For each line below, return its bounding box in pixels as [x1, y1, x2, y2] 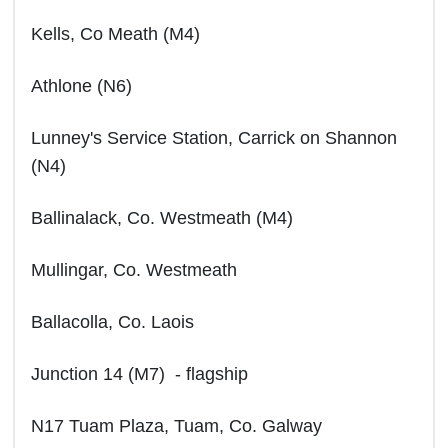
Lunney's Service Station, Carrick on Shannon [31, 128, 397, 148]
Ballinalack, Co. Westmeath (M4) [31, 208, 298, 228]
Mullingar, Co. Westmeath [31, 260, 237, 280]
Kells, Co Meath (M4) [31, 24, 205, 44]
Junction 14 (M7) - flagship [31, 364, 248, 384]
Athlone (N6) [31, 76, 137, 96]
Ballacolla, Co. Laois [31, 312, 194, 332]
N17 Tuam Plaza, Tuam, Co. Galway [31, 416, 322, 436]
